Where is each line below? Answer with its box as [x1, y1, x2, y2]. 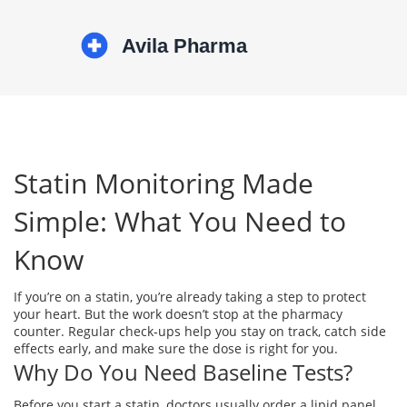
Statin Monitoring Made [14, 164, 313, 202]
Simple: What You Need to [14, 203, 346, 240]
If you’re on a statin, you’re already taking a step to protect [14, 288, 366, 305]
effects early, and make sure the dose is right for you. [14, 340, 338, 357]
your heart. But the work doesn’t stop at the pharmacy [14, 305, 342, 323]
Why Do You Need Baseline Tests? [14, 357, 352, 387]
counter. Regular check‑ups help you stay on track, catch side [14, 323, 386, 340]
